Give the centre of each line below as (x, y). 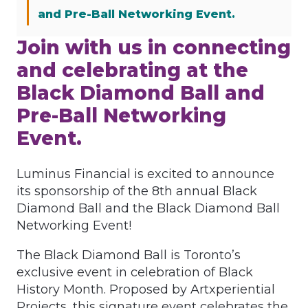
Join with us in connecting (154, 48)
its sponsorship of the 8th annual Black (137, 191)
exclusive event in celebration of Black (135, 273)
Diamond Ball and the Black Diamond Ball (148, 209)
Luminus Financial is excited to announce (145, 174)
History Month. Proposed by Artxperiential (146, 290)
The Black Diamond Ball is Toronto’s (129, 255)
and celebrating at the (132, 70)
